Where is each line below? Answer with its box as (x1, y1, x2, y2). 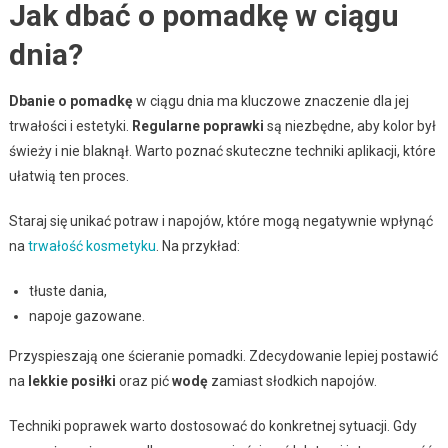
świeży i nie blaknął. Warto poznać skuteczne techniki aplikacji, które (8, 142, 436, 159)
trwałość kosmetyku (27, 237, 156, 254)
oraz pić (115, 372, 172, 389)
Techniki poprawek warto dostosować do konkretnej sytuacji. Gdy (8, 417, 417, 434)
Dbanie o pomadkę (8, 92, 133, 109)
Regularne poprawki (131, 117, 264, 134)
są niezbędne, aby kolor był (263, 117, 436, 134)
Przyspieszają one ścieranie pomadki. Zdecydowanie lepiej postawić (8, 347, 438, 364)
